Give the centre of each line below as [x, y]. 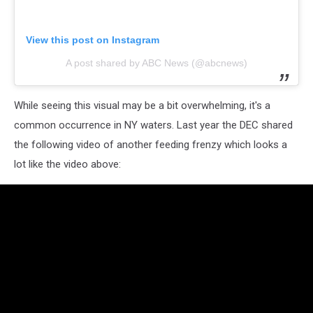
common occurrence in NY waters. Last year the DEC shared [153, 125]
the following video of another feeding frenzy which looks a [151, 145]
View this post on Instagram [93, 40]
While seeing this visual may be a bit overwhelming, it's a [142, 106]
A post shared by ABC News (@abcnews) [156, 63]
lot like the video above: [67, 165]
